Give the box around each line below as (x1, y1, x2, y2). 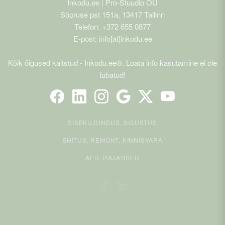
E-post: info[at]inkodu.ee (73, 33, 152, 44)
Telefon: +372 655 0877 (74, 21, 151, 32)
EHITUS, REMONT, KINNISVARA (62, 136, 163, 145)
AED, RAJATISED (85, 153, 140, 162)
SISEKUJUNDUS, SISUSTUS (68, 118, 157, 127)
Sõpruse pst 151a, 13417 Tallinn (60, 9, 165, 20)
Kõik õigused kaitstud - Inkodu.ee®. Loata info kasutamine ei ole (8, 57, 217, 68)
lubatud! (99, 69, 126, 80)
